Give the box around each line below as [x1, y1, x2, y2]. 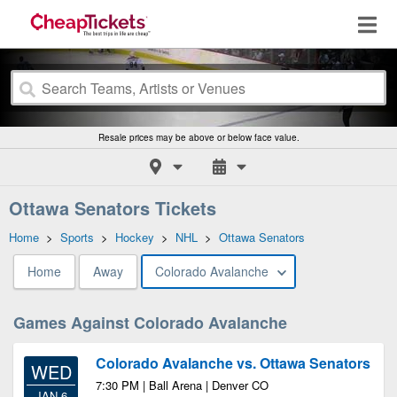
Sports [60, 229, 94, 245]
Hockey [115, 229, 154, 245]
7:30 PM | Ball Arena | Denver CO [96, 377, 269, 393]
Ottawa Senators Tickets [9, 195, 216, 221]
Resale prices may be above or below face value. [97, 131, 300, 144]
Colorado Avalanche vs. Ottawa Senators [96, 353, 370, 373]
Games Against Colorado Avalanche [13, 311, 287, 334]
